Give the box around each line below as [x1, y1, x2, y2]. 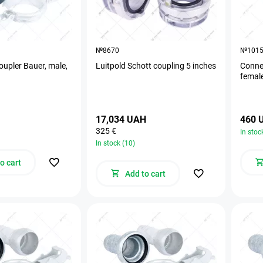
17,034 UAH [96, 113, 146, 125]
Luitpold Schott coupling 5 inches [96, 60, 216, 70]
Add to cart [124, 168, 166, 178]
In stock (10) [96, 139, 135, 147]
